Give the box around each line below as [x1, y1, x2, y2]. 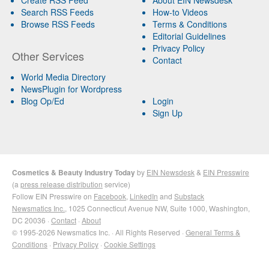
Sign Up [152, 106, 183, 119]
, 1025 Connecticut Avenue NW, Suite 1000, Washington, [65, 202, 250, 213]
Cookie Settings [104, 238, 156, 249]
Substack [174, 190, 204, 201]
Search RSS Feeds [21, 5, 94, 18]
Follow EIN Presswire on [12, 190, 94, 201]
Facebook [94, 190, 126, 201]
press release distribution [20, 178, 103, 189]
